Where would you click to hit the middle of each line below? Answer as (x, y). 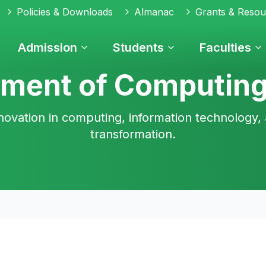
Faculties (225, 47)
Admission (47, 47)
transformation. (133, 134)
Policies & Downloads (65, 12)
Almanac (154, 12)
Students (138, 47)
